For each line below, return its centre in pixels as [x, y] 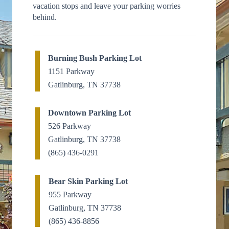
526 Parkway [70, 126]
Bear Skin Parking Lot [88, 181]
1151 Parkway [71, 71]
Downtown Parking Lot [89, 113]
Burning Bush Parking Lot [95, 58]
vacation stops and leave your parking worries [107, 6]
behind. [45, 17]
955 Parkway [70, 194]
